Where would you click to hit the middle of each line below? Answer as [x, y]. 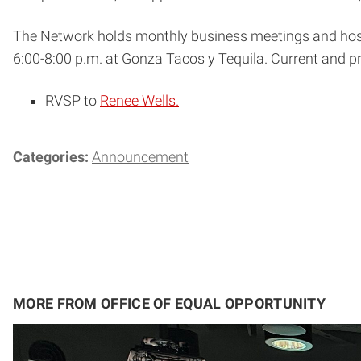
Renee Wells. [139, 100]
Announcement [140, 157]
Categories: [52, 157]
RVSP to [73, 100]
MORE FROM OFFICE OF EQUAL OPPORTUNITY [170, 303]
